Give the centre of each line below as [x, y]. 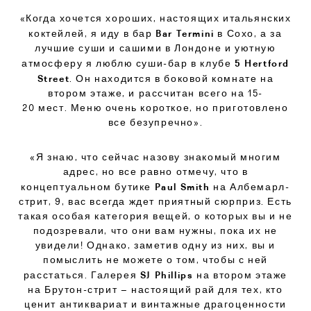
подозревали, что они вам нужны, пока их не [155, 231]
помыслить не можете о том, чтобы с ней [155, 260]
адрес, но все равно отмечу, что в [155, 172]
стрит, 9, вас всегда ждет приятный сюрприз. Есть [155, 202]
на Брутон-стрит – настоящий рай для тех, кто [155, 290]
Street [53, 78]
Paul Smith [182, 187]
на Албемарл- [250, 187]
